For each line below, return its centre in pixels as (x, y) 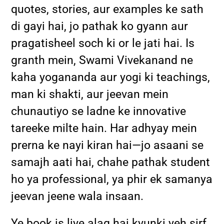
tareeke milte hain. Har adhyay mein (104, 128)
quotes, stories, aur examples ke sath (107, 9)
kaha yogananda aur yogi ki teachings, (111, 77)
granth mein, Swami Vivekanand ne (102, 60)
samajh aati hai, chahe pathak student (111, 162)
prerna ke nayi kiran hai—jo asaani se (107, 145)
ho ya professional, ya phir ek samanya (112, 179)
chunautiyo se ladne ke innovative (99, 111)
